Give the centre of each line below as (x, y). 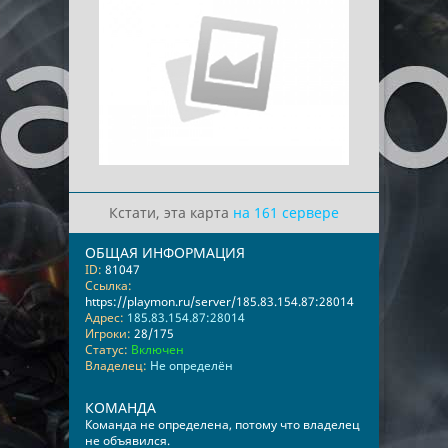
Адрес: (104, 317)
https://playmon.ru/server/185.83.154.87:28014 (219, 301)
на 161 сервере (286, 212)
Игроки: (108, 333)
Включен (157, 349)
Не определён (191, 365)
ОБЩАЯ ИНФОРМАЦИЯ (165, 252)
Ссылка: (108, 285)
